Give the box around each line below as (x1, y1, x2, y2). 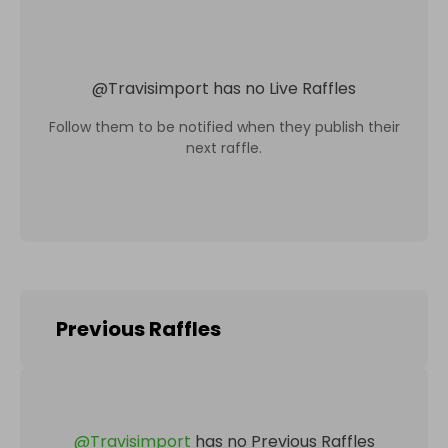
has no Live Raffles (213, 76, 356, 100)
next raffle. (186, 137, 262, 158)
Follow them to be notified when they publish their (48, 116, 400, 137)
